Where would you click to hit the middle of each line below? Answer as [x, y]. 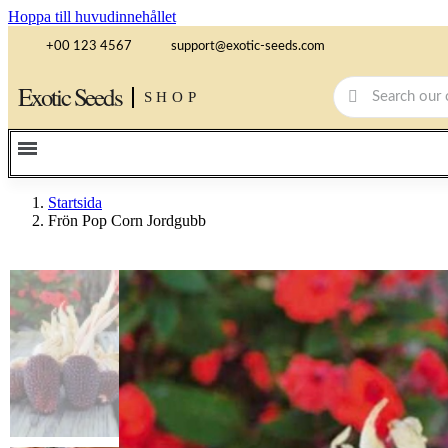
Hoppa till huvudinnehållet [92, 16]
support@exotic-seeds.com [248, 46]
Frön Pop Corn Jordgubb [127, 220]
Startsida [75, 202]
